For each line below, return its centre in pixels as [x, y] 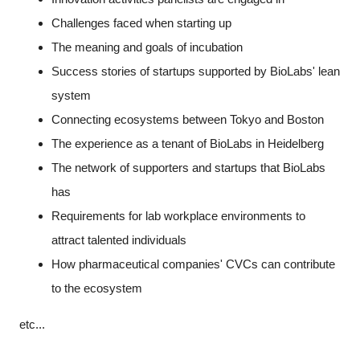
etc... [32, 324]
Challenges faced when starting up [141, 22]
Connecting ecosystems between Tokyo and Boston [187, 119]
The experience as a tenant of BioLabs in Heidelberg [187, 143]
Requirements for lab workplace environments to [178, 215]
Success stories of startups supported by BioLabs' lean [195, 71]
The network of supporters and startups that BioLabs [188, 167]
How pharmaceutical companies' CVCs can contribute [193, 264]
